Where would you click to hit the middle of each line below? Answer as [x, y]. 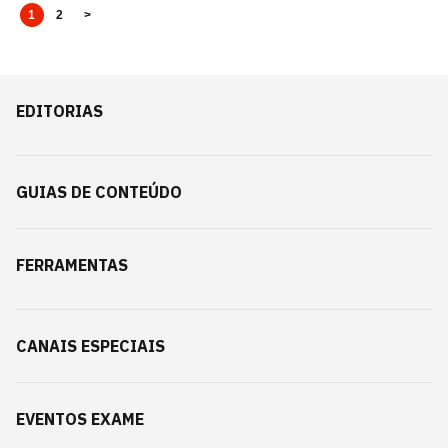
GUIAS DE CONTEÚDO [99, 191]
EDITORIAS [59, 110]
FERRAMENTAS [72, 264]
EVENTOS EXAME [80, 418]
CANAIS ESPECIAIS [90, 345]
